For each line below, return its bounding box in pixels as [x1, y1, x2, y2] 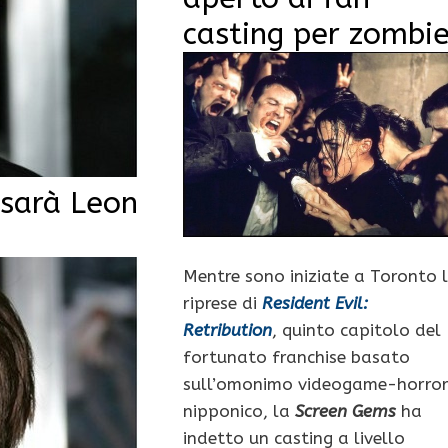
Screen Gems [294, 400, 396, 421]
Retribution [182, 319, 272, 340]
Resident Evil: [261, 292, 368, 313]
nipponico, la [182, 400, 295, 421]
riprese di [182, 292, 262, 313]
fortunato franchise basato [182, 346, 410, 367]
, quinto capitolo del [271, 319, 441, 340]
